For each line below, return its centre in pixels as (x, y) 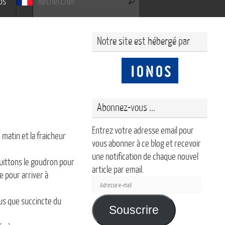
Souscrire (134, 210)
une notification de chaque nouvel (145, 157)
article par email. (118, 170)
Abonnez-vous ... (126, 108)
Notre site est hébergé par (143, 41)
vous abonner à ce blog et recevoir (146, 144)
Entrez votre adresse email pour (143, 131)
